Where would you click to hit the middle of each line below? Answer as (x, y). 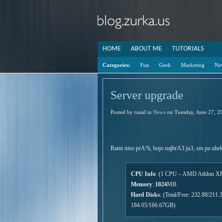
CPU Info (143, 174)
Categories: (116, 65)
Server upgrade (147, 95)
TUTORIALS (188, 49)
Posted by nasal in (132, 112)
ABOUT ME (146, 49)
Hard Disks (145, 195)
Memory (141, 184)
